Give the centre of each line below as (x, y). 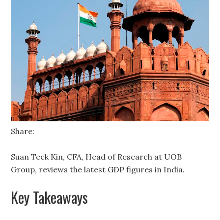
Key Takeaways (50, 197)
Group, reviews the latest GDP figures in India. (98, 170)
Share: (23, 131)
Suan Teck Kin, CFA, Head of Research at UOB (96, 157)
